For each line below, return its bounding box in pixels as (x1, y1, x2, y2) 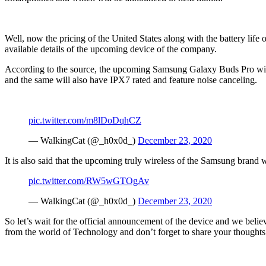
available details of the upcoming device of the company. (5, 43, 217, 54)
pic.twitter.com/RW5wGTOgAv (28, 175, 149, 186)
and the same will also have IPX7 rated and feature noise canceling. (5, 74, 257, 85)
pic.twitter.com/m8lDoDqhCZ (28, 115, 141, 125)
